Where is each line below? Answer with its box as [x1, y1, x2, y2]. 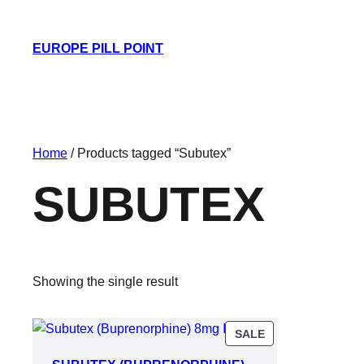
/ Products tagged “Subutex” [67, 146, 231, 160]
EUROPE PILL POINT [32, 41, 163, 55]
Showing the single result [32, 275, 178, 289]
